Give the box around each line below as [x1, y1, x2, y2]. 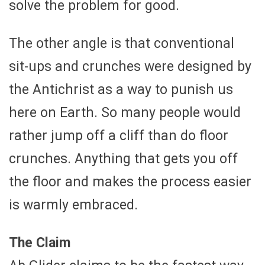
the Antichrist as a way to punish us [9, 81, 233, 98]
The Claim [9, 234, 70, 251]
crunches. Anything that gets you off [9, 150, 238, 167]
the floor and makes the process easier [9, 173, 251, 190]
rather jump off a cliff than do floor [9, 127, 228, 144]
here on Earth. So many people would [9, 104, 241, 121]
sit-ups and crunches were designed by [9, 58, 251, 75]
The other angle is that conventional [9, 35, 234, 51]
